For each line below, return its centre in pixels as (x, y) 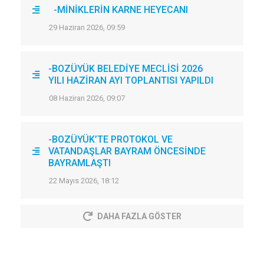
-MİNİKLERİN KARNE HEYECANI (121, 9)
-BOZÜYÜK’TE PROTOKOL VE (110, 139)
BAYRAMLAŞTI (80, 163)
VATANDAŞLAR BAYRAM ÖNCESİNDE (127, 151)
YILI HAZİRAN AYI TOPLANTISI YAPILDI (131, 80)
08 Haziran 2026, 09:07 (87, 98)
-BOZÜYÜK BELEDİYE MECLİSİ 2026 (126, 68)
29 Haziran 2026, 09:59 (87, 27)
